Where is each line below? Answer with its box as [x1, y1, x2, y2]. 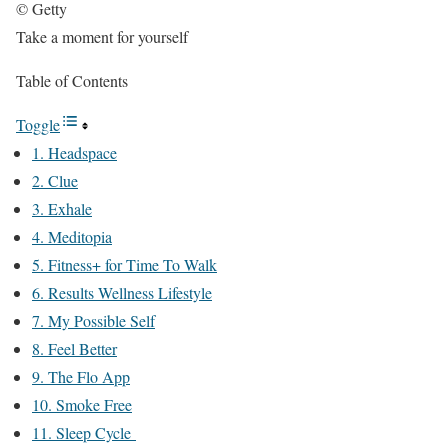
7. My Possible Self [32, 310, 155, 332]
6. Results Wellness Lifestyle [32, 282, 212, 304]
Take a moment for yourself [16, 26, 188, 48]
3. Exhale [32, 198, 92, 220]
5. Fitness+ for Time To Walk [32, 254, 217, 276]
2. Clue [32, 170, 78, 192]
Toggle [16, 114, 60, 136]
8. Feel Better [32, 338, 117, 360]
